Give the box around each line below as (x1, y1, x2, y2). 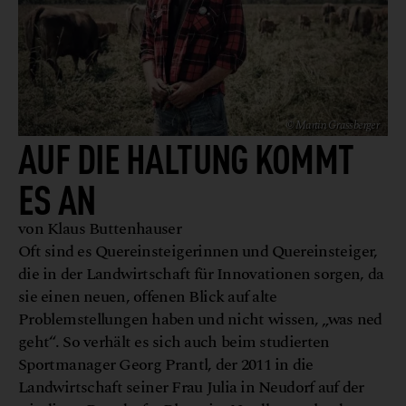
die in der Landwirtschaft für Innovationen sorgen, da (18, 261, 384, 286)
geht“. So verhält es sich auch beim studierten (18, 329, 330, 354)
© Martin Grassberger (285, 116, 379, 134)
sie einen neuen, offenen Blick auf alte (18, 284, 277, 309)
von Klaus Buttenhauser (18, 216, 182, 241)
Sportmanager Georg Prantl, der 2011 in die (18, 352, 314, 377)
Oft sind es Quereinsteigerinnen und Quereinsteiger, (18, 238, 378, 264)
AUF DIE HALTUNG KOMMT (18, 129, 354, 183)
